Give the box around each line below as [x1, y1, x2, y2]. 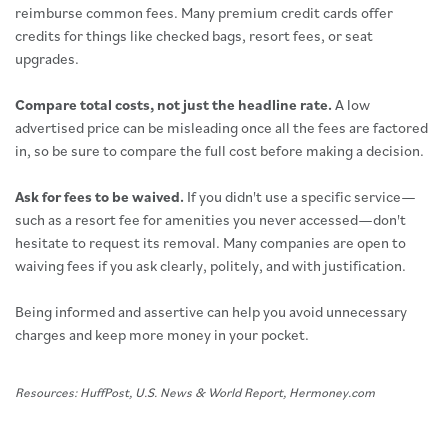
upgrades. [15, 49, 79, 68]
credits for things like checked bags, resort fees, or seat [15, 26, 373, 45]
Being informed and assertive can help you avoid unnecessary [15, 302, 407, 321]
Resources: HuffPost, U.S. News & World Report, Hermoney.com [15, 384, 375, 401]
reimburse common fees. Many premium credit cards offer [15, 3, 393, 22]
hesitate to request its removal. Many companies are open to [15, 233, 406, 252]
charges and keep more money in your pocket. [15, 325, 309, 344]
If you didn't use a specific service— [184, 187, 416, 206]
